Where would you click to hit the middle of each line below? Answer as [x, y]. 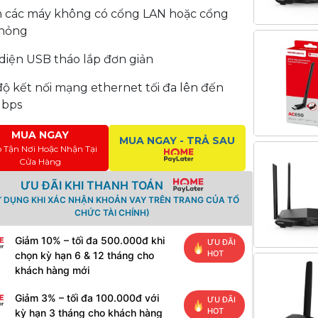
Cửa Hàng [40, 161]
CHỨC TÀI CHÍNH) [112, 213]
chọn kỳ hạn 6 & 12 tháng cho [85, 255]
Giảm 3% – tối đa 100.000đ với [87, 298]
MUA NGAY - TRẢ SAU [177, 141]
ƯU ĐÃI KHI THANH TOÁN [92, 185]
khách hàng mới [53, 270]
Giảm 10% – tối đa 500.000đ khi [90, 240]
